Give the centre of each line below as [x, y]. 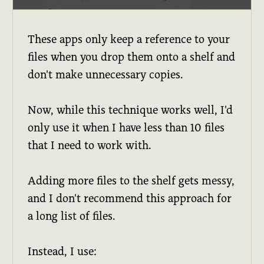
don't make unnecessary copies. [106, 74]
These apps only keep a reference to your [129, 39]
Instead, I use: [62, 251]
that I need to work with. [90, 145]
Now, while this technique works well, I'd [131, 110]
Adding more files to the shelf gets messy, [131, 180]
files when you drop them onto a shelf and [132, 57]
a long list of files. [72, 216]
